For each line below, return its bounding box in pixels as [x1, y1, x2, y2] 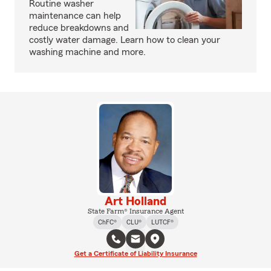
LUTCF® [151, 218, 174, 226]
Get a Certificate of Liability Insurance [74, 249, 197, 257]
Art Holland [105, 195, 166, 207]
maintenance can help [29, 11, 121, 21]
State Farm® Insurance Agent [87, 207, 184, 215]
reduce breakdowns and [29, 23, 129, 33]
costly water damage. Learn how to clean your [29, 35, 220, 45]
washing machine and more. [29, 47, 146, 57]
